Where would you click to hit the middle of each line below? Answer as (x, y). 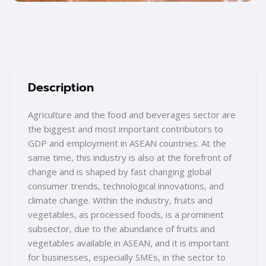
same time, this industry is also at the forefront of (130, 158)
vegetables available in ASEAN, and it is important (129, 243)
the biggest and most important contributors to (126, 129)
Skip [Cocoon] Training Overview (74, 68)
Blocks (37, 73)
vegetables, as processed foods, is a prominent (126, 215)
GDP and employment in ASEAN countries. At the (127, 143)
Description (61, 88)
